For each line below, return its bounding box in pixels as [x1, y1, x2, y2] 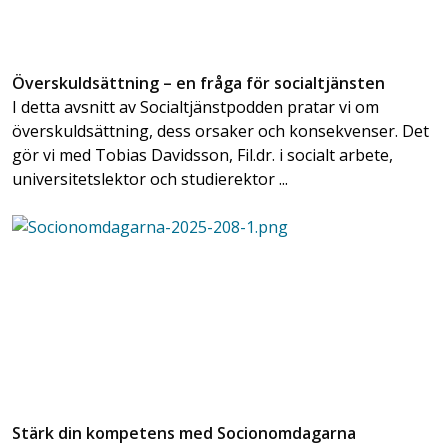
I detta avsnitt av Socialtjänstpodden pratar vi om [12, 96, 379, 119]
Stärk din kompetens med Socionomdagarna [12, 422, 356, 445]
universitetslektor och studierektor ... [12, 168, 288, 191]
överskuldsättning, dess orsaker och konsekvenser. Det [12, 120, 429, 143]
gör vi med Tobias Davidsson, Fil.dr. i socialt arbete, [12, 144, 393, 167]
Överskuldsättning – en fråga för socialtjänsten [12, 72, 385, 95]
